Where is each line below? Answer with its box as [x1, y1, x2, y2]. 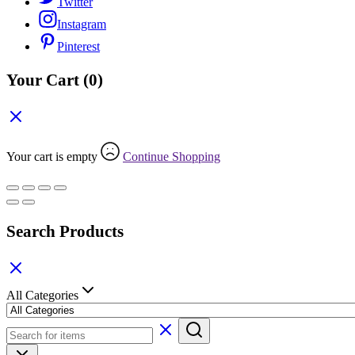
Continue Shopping [123, 149, 220, 163]
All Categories [6, 288, 78, 302]
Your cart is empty [6, 149, 101, 163]
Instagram [57, 17, 106, 31]
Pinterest [57, 39, 100, 53]
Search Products [6, 221, 124, 241]
